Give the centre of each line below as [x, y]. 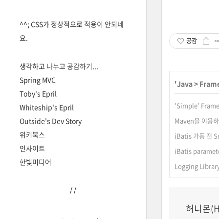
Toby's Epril [38, 93]
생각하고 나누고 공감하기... [59, 66]
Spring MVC [38, 80]
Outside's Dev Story [51, 121]
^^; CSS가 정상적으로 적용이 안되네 [72, 24]
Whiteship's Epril [47, 107]
